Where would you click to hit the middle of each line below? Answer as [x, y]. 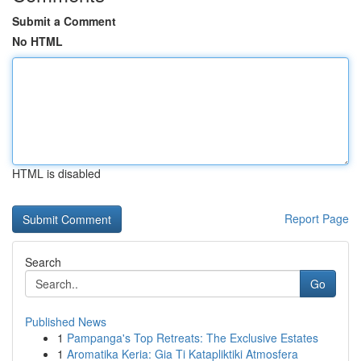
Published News [66, 322]
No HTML [37, 41]
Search [43, 262]
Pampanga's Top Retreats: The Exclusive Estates [193, 338]
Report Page [317, 218]
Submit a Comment [64, 21]
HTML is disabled [56, 173]
